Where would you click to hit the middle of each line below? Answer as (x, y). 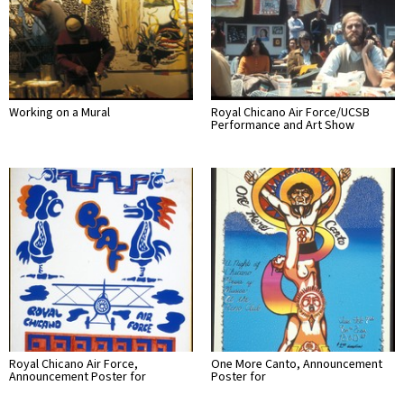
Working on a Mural (60, 112)
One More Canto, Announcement (297, 364)
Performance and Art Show (283, 125)
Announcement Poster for (78, 376)
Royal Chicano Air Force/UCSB (290, 112)
